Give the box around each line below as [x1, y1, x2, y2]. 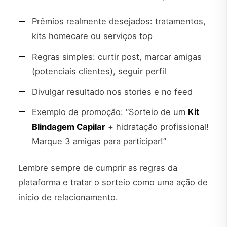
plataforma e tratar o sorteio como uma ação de [18, 177, 208, 188]
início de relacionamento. [18, 192, 118, 203]
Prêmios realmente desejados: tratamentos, [32, 16, 206, 27]
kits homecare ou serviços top [32, 31, 153, 42]
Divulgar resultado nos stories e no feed [32, 86, 193, 97]
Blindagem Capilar [32, 121, 105, 132]
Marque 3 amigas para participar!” [32, 136, 166, 146]
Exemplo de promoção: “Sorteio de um [32, 106, 188, 117]
